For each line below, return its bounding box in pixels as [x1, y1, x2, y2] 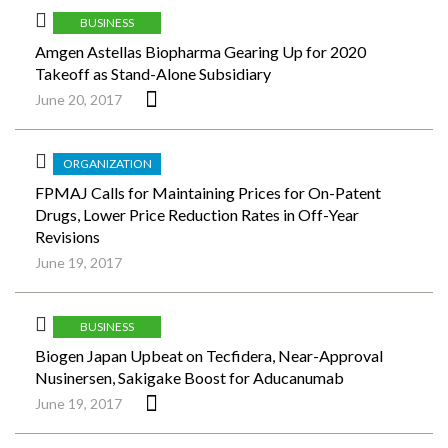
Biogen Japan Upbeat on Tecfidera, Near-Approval [35, 346, 383, 365]
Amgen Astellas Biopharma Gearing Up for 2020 [35, 42, 366, 61]
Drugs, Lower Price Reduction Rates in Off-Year [35, 205, 359, 224]
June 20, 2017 [35, 91, 122, 108]
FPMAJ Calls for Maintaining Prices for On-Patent [35, 183, 381, 202]
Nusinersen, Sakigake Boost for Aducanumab [35, 368, 344, 387]
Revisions [35, 227, 100, 246]
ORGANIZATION [62, 155, 152, 171]
